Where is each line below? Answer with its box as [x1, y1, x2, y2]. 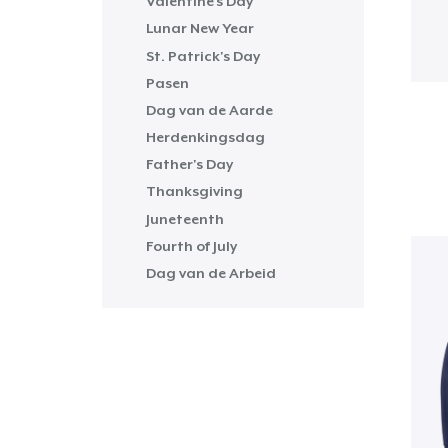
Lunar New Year [146, 20, 254, 37]
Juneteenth [146, 210, 224, 227]
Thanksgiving [146, 183, 243, 200]
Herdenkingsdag [146, 129, 265, 146]
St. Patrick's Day [146, 47, 260, 64]
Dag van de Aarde [146, 101, 273, 118]
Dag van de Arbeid [146, 265, 276, 281]
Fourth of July [146, 237, 237, 254]
